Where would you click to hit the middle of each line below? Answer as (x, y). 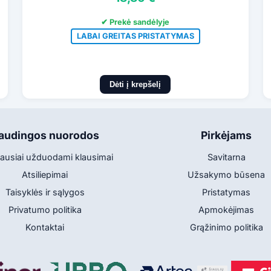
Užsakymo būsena (226, 175)
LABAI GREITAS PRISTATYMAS (135, 36)
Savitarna (226, 157)
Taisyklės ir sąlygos (45, 192)
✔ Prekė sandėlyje (135, 22)
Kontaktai (45, 227)
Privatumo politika (45, 210)
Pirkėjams (226, 135)
